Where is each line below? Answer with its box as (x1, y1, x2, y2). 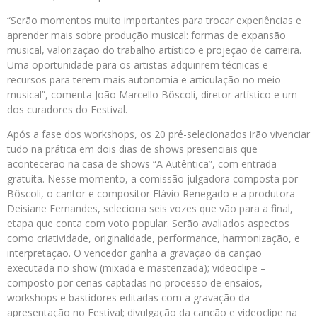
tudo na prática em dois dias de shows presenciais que (7, 142, 258, 156)
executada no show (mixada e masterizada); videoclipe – (7, 261, 266, 275)
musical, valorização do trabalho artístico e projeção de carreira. (7, 43, 301, 57)
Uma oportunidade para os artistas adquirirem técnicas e (7, 58, 268, 72)
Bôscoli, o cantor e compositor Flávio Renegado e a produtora (7, 187, 295, 201)
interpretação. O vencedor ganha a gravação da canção (7, 246, 262, 260)
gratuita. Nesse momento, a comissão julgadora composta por (7, 172, 298, 186)
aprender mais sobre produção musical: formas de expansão (7, 28, 286, 42)
